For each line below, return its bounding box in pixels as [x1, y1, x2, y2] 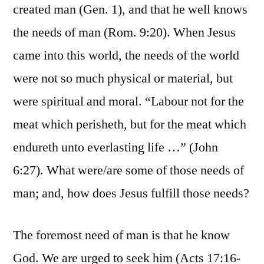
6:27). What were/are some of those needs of [13, 162, 244, 179]
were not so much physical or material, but [13, 70, 233, 87]
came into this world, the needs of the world [13, 47, 239, 64]
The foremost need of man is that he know [13, 227, 230, 244]
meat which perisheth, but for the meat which [13, 116, 246, 133]
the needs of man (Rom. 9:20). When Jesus [13, 24, 236, 41]
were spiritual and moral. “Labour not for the [13, 93, 244, 110]
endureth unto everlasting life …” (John [13, 139, 218, 156]
